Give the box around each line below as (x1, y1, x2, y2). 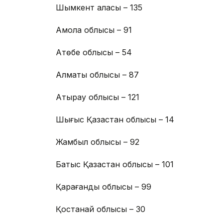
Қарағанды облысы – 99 (56, 182, 151, 192)
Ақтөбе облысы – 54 (56, 47, 132, 58)
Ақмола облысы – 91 (56, 25, 132, 35)
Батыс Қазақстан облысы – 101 (56, 159, 174, 170)
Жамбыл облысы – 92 (56, 137, 139, 147)
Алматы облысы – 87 (56, 70, 139, 80)
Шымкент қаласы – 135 (56, 2, 142, 13)
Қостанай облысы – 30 (56, 204, 145, 215)
